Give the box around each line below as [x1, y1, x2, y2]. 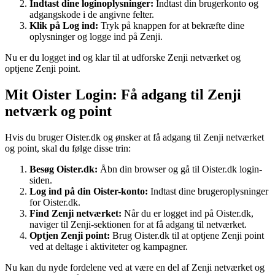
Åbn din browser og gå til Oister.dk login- [98, 163, 262, 174]
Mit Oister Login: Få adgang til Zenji [5, 86, 241, 103]
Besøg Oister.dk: [29, 163, 98, 174]
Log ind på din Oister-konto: [29, 185, 148, 196]
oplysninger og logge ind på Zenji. [29, 31, 163, 42]
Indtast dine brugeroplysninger [148, 185, 268, 196]
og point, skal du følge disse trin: [5, 142, 131, 153]
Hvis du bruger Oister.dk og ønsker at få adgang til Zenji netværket [5, 131, 264, 142]
